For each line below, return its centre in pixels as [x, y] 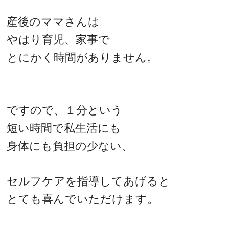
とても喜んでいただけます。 [83, 199]
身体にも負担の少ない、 [70, 146]
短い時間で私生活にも [64, 128]
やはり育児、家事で [59, 39]
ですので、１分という [65, 110]
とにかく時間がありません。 [83, 57]
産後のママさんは [53, 21]
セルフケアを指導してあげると [89, 181]
